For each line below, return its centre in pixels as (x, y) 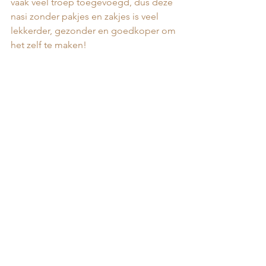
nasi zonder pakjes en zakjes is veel (86, 16)
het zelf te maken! (50, 45)
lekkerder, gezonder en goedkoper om (94, 31)
